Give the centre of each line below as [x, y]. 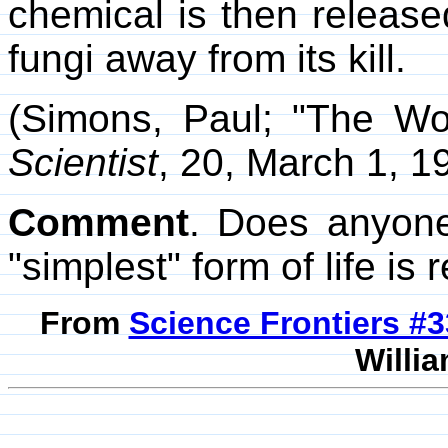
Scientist [83, 163]
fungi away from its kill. [207, 59]
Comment [98, 223]
